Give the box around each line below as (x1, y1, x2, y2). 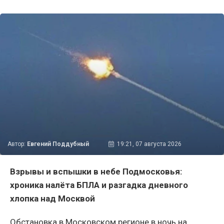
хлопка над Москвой (10, 193, 95, 204)
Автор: (7, 140, 27, 148)
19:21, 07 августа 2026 (116, 140, 181, 148)
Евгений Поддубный (27, 140, 89, 148)
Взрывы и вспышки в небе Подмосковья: (10, 166, 182, 177)
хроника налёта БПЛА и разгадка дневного (10, 180, 188, 190)
